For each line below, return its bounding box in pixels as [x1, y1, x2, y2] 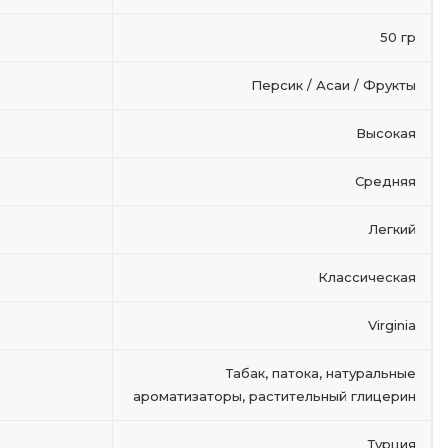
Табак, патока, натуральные [226, 365, 416, 381]
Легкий [368, 221, 416, 237]
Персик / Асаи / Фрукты [251, 77, 416, 93]
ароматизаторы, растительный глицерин [133, 388, 416, 404]
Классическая [318, 269, 416, 285]
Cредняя [355, 173, 416, 189]
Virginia [368, 317, 416, 333]
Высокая [356, 125, 416, 141]
